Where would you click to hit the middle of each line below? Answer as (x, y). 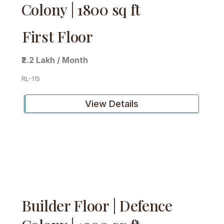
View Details (112, 104)
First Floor (57, 36)
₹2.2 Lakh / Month (55, 60)
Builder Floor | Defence (97, 205)
